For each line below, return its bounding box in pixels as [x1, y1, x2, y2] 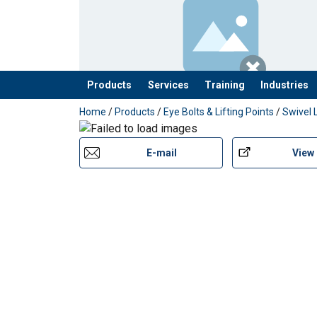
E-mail [146, 146, 177, 158]
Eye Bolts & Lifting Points [163, 106, 274, 118]
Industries [260, 79, 309, 91]
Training [204, 79, 245, 91]
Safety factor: [122, 12, 197, 26]
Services [147, 79, 189, 91]
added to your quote [79, 92, 178, 106]
